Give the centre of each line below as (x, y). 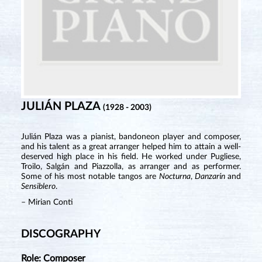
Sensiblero (38, 187)
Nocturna (175, 177)
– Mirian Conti (47, 203)
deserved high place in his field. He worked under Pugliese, (131, 157)
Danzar (207, 177)
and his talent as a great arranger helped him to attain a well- (131, 147)
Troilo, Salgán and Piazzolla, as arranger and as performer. (131, 167)
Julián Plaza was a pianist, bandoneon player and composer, (131, 137)
